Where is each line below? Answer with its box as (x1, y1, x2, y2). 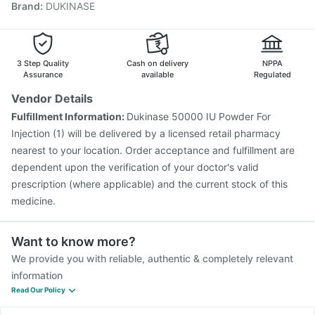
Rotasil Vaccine (121, 34, 190, 46)
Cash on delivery (127, 58, 188, 68)
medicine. (11, 195, 56, 207)
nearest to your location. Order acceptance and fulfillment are (11, 144, 295, 156)
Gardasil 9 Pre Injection (27, 51, 133, 63)
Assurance (23, 70, 63, 79)
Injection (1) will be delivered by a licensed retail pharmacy (11, 127, 281, 139)
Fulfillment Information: (11, 110, 127, 122)
